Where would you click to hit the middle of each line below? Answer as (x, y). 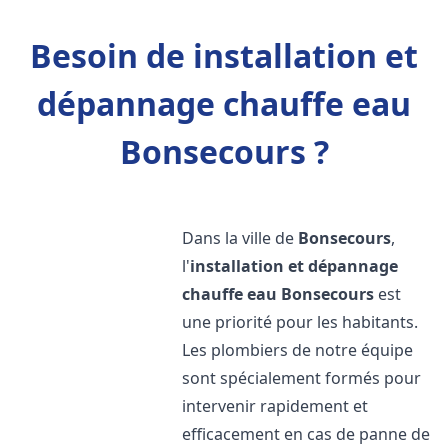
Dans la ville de (240, 238)
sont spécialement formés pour (302, 378)
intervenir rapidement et (275, 406)
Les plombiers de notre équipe (298, 350)
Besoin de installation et (224, 55)
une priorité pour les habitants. (300, 322)
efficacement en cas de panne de (306, 434)
